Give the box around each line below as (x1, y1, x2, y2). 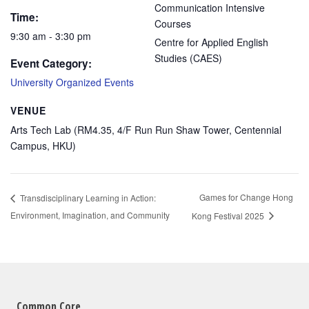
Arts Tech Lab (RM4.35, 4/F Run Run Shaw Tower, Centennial (10, 123, 281, 137)
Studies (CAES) (154, 51, 222, 66)
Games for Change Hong (199, 191, 293, 203)
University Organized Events (10, 75, 134, 90)
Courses (154, 17, 191, 31)
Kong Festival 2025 (191, 209, 266, 221)
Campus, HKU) (10, 139, 76, 153)
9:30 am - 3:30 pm (10, 29, 91, 43)
